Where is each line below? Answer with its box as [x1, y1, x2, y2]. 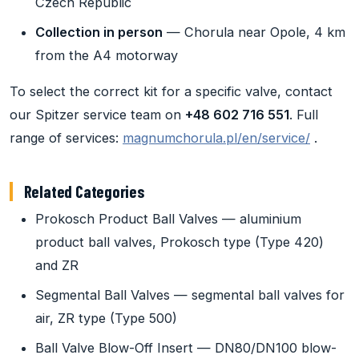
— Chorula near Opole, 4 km [163, 24, 345, 41]
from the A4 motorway [35, 47, 178, 64]
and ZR [35, 257, 79, 274]
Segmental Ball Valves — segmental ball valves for [35, 287, 345, 304]
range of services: [10, 130, 123, 147]
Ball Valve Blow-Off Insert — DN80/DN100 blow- [35, 340, 337, 357]
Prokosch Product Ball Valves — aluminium [35, 211, 301, 228]
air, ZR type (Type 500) [35, 310, 177, 327]
